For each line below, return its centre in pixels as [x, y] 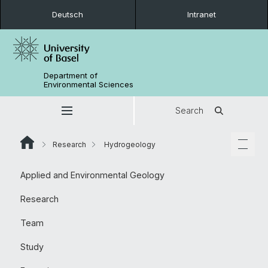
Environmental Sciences [89, 84]
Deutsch [68, 14]
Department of [71, 75]
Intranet [201, 14]
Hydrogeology [129, 144]
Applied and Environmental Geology [92, 175]
